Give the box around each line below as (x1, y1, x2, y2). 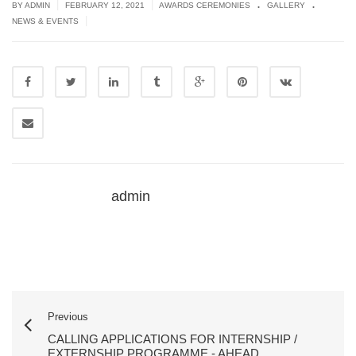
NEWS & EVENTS (12, 16, 79, 25)
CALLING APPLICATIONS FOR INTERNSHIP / (48, 331, 297, 346)
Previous (48, 310, 88, 323)
